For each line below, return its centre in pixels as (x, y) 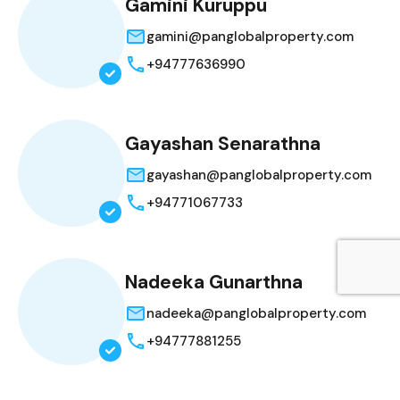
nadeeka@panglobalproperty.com (256, 314)
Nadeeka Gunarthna (214, 283)
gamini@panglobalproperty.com (250, 37)
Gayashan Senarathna (223, 144)
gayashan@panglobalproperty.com (259, 175)
